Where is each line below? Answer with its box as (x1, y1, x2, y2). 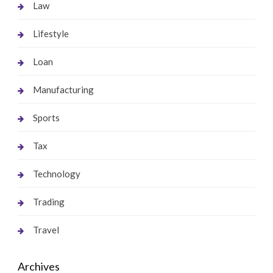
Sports (32, 112, 60, 123)
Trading (32, 196, 65, 207)
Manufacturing (32, 83, 94, 95)
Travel (32, 224, 59, 235)
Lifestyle (32, 27, 69, 39)
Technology (32, 168, 80, 179)
